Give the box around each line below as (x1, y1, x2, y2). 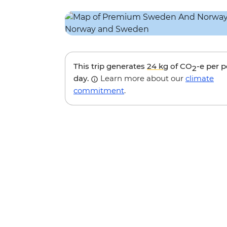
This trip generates (73, 61, 147, 71)
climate (185, 73, 214, 84)
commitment (73, 86, 124, 96)
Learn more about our (98, 73, 185, 84)
